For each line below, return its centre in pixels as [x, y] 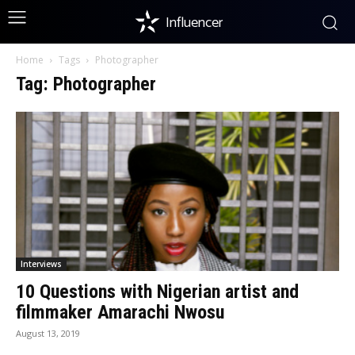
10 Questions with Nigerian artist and [157, 292]
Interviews [41, 264]
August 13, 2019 [48, 334]
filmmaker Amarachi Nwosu [120, 313]
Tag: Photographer [86, 84]
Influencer [194, 23]
